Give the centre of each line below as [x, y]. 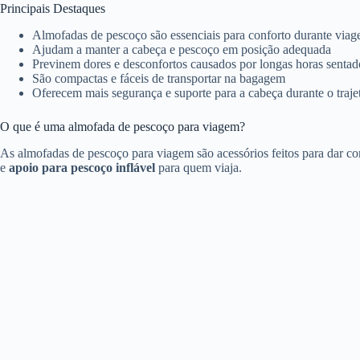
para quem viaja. [198, 167]
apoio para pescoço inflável [82, 167]
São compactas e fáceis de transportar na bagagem [159, 78]
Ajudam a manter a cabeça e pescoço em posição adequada [182, 49]
